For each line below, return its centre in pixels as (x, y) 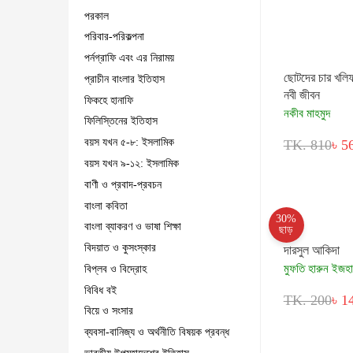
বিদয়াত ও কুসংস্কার (120, 248)
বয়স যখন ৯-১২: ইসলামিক (132, 164)
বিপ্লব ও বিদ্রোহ (115, 269)
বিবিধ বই (100, 290)
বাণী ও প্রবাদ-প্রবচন (123, 184)
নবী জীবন (301, 95)
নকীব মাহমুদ (307, 113)
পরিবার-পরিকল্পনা (114, 37)
